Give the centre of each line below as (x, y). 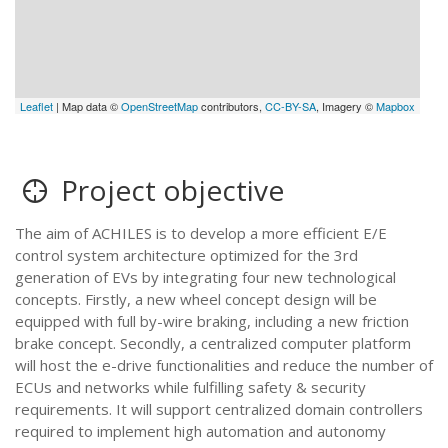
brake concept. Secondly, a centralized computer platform (213, 343)
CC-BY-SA (291, 106)
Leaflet (37, 106)
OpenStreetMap (160, 106)
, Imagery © (346, 106)
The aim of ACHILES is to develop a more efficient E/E (201, 233)
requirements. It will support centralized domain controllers (219, 409)
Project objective (169, 190)
